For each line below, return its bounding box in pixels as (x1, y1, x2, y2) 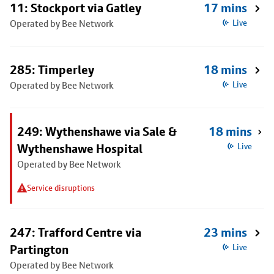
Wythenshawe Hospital (17, 141, 143, 156)
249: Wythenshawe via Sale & (17, 124, 177, 139)
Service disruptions (27, 183, 95, 193)
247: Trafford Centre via (10, 225, 141, 240)
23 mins (204, 225, 248, 240)
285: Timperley (10, 62, 94, 77)
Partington (10, 242, 68, 257)
